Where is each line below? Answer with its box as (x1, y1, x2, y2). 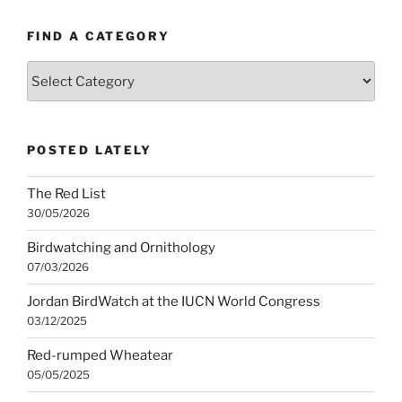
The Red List (27, 186, 106, 203)
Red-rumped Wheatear (27, 347, 173, 364)
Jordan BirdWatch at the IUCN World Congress (27, 293, 320, 310)
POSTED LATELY (27, 143, 153, 158)
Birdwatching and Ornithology (27, 240, 215, 257)
